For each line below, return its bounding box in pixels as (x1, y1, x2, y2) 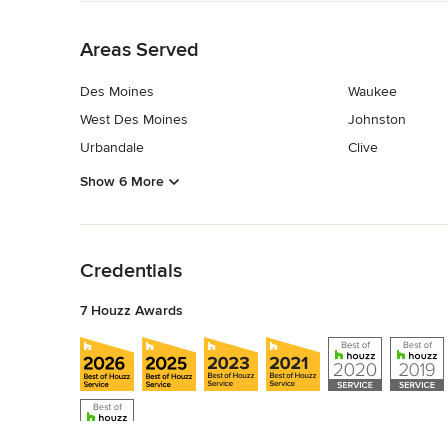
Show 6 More (80, 172, 164, 190)
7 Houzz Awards (80, 301, 183, 319)
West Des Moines (80, 111, 188, 129)
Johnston (347, 111, 406, 129)
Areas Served (80, 38, 199, 63)
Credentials (80, 258, 182, 283)
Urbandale (80, 139, 144, 157)
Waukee (347, 83, 397, 101)
